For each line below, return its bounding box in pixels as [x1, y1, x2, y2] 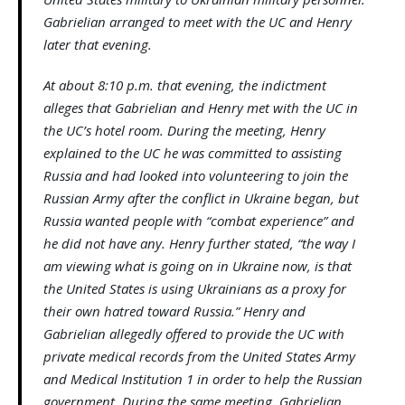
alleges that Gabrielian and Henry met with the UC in [43, 99, 358, 118]
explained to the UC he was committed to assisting [43, 144, 342, 163]
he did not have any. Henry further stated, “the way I [43, 234, 355, 253]
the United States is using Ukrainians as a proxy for [43, 279, 346, 298]
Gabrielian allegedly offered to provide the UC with [43, 325, 344, 344]
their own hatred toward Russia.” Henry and [43, 302, 306, 321]
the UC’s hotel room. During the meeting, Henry [43, 121, 325, 140]
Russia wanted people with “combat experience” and [43, 212, 354, 231]
